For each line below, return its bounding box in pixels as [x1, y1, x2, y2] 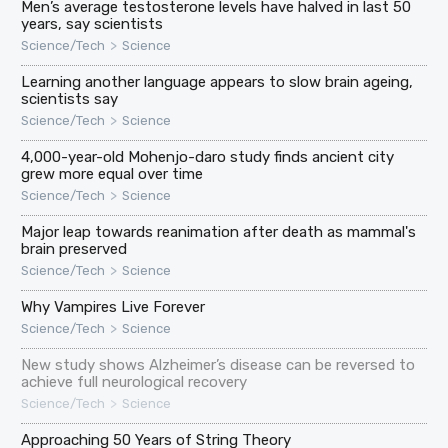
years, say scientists [21, 14, 164, 33]
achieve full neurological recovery [21, 372, 248, 391]
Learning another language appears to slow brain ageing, [21, 72, 414, 91]
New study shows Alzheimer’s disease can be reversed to [21, 355, 416, 374]
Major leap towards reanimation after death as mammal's [21, 222, 417, 241]
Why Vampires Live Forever [21, 297, 206, 316]
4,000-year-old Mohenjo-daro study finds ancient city [21, 147, 395, 166]
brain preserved [21, 239, 128, 258]
